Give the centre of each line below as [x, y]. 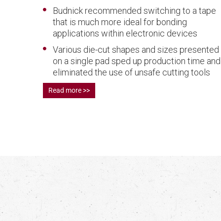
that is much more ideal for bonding [120, 22]
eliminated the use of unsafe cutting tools [131, 72]
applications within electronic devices [125, 33]
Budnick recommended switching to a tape [134, 10]
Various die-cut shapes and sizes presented [136, 49]
